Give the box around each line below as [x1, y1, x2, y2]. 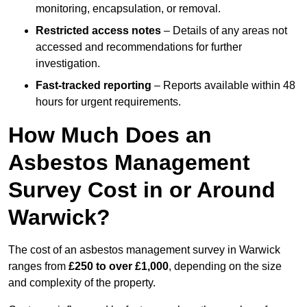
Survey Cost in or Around [8, 177, 275, 203]
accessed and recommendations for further [36, 41, 242, 53]
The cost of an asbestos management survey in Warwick [8, 244, 280, 256]
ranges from [8, 260, 69, 273]
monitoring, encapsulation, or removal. [36, 3, 221, 15]
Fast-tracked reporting [36, 79, 151, 92]
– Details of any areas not [161, 25, 287, 37]
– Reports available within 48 [151, 79, 295, 92]
